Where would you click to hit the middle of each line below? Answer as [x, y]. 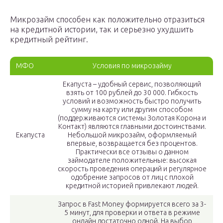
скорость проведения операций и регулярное [132, 169]
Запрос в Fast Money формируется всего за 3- [132, 204]
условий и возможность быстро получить [132, 101]
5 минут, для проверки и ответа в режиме [132, 213]
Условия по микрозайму [132, 66]
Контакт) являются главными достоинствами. [132, 127]
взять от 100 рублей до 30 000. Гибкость [132, 93]
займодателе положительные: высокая [132, 161]
